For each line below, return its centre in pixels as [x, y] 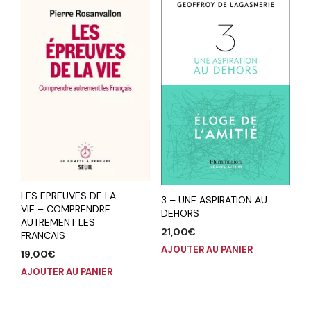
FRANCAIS [43, 235]
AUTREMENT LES [58, 222]
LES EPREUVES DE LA [68, 195]
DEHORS [180, 213]
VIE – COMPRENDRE [66, 209]
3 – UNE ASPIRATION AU [214, 200]
